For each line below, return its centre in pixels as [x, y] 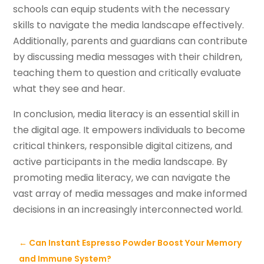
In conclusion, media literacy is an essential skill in [126, 114]
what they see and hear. [69, 89]
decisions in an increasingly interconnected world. [128, 210]
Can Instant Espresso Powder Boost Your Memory [136, 243]
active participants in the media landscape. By [121, 162]
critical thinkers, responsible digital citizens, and [123, 146]
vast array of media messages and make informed [130, 194]
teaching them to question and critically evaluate [127, 73]
